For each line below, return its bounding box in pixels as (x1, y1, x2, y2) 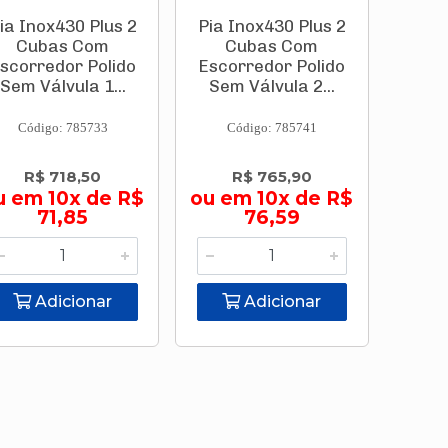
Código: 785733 (17, 120, 108, 135)
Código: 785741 (226, 120, 317, 135)
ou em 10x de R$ (190, 187, 354, 210)
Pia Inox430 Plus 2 (197, 16, 346, 36)
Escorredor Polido (198, 56, 346, 76)
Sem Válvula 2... (208, 76, 335, 96)
